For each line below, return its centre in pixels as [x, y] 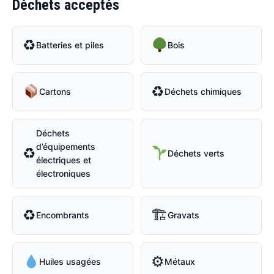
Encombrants [63, 215]
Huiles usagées [70, 262]
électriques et [64, 160]
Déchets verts [196, 154]
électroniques [63, 174]
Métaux [180, 262]
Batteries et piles [70, 45]
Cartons [55, 92]
